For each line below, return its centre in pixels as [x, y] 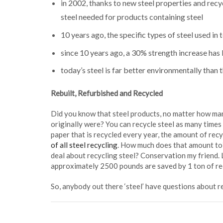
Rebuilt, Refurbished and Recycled [107, 93]
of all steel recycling [84, 145]
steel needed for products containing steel [132, 16]
